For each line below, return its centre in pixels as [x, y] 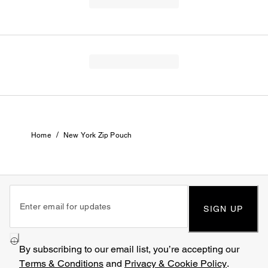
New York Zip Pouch [98, 135]
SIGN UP [223, 209]
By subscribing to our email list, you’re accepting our [129, 249]
